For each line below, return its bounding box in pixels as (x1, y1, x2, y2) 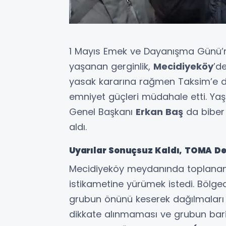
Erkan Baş (136, 105, 183, 119)
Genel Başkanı (69, 105, 136, 119)
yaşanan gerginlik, (69, 60, 153, 73)
